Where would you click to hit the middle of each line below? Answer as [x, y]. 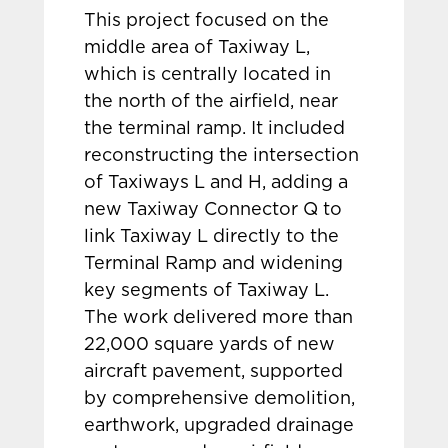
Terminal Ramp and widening [214, 264]
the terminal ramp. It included [215, 129]
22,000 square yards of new [210, 345]
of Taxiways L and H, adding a [216, 183]
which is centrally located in [208, 75]
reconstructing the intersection [222, 156]
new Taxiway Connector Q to [213, 210]
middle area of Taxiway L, [197, 48]
